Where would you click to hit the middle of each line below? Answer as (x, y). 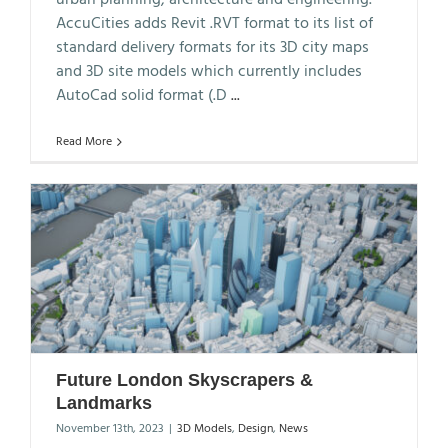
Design (255, 428)
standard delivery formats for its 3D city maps (212, 47)
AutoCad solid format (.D (143, 95)
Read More (84, 141)
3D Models (204, 428)
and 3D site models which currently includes (209, 71)
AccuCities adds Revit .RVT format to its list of (214, 23)
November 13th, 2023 (110, 428)
